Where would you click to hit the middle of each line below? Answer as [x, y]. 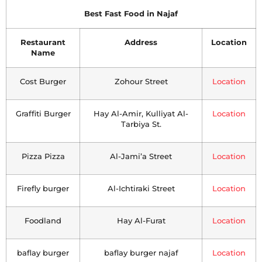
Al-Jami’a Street [141, 156]
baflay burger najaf [141, 253]
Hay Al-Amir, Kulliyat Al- [141, 113]
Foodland [43, 220]
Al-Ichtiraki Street [141, 188]
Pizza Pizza [43, 156]
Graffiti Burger [43, 113]
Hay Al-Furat [141, 220]
